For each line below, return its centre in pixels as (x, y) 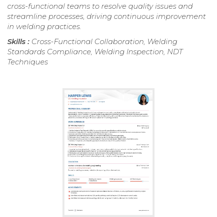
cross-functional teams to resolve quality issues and (100, 6)
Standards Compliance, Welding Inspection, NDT (95, 52)
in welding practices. (44, 27)
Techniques (28, 62)
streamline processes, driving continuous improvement (107, 16)
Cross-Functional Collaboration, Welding (104, 42)
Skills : (19, 42)
